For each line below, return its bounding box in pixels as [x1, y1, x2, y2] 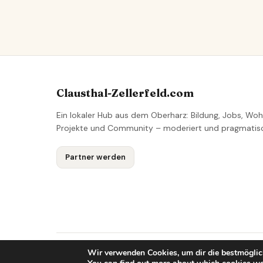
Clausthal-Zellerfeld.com [56, 86, 194, 100]
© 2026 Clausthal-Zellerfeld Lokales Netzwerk [56, 248, 224, 258]
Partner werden [65, 152, 126, 162]
